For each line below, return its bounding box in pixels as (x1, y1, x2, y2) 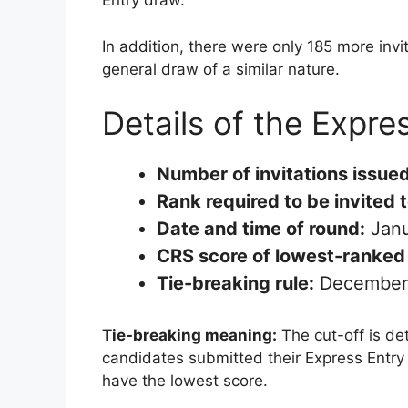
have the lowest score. (102, 372, 268, 391)
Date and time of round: (157, 218, 365, 240)
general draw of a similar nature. (102, 59, 340, 78)
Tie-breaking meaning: (102, 326, 277, 345)
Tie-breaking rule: (157, 272, 314, 295)
